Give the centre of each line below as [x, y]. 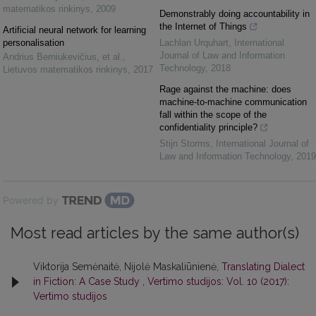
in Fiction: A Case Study [88, 281]
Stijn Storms [185, 144]
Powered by [31, 200]
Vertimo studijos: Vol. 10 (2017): [218, 281]
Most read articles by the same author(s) [155, 233]
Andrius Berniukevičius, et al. [63, 57]
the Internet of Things [203, 26]
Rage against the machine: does [225, 89]
